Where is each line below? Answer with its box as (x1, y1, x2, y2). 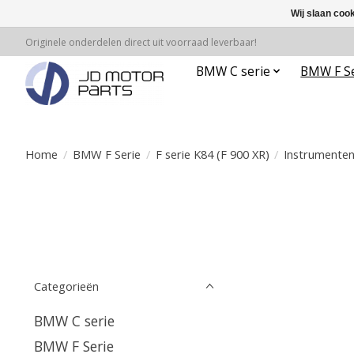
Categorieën (34, 278, 99, 294)
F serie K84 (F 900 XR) (155, 145, 269, 162)
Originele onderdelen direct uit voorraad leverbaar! (25, 35, 257, 49)
